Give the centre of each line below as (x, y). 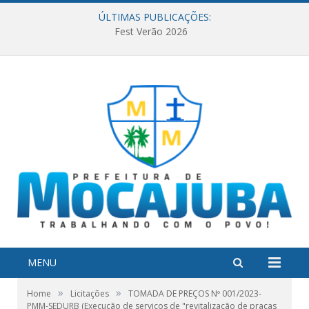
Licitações (90, 293)
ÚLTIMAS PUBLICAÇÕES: (154, 17)
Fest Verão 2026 (151, 32)
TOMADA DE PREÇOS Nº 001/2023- (195, 293)
